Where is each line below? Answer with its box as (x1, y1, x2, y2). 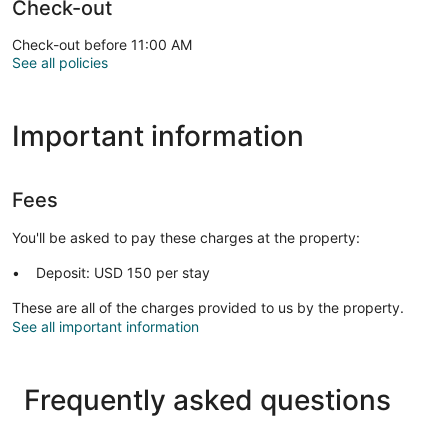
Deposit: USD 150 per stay (36, 264, 210, 282)
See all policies (12, 54, 108, 72)
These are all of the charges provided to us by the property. (12, 299, 404, 317)
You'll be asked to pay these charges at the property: (12, 229, 360, 247)
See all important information (12, 318, 199, 336)
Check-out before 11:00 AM (12, 36, 192, 54)
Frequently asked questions (24, 383, 391, 418)
